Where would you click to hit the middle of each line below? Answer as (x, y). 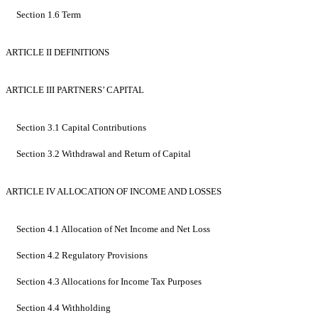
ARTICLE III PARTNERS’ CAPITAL (75, 90)
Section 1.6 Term (49, 15)
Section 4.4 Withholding (64, 308)
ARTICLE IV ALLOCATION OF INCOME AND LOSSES (114, 192)
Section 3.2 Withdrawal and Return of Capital (104, 154)
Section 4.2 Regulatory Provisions (82, 256)
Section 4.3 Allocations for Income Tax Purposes (109, 282)
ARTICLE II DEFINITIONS (57, 53)
